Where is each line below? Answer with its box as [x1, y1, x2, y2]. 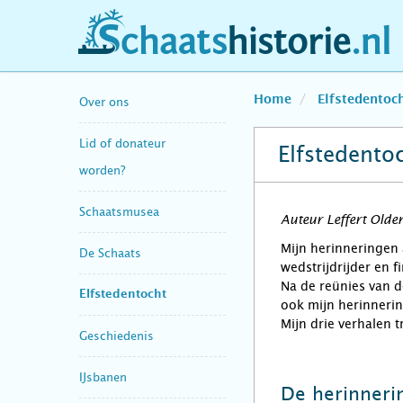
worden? [79, 163, 125, 177]
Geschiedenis [79, 328, 154, 343]
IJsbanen [79, 370, 127, 384]
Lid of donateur [79, 136, 166, 150]
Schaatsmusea [79, 204, 159, 219]
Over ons [79, 94, 130, 109]
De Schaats [79, 246, 141, 260]
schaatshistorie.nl [91, 39, 228, 58]
